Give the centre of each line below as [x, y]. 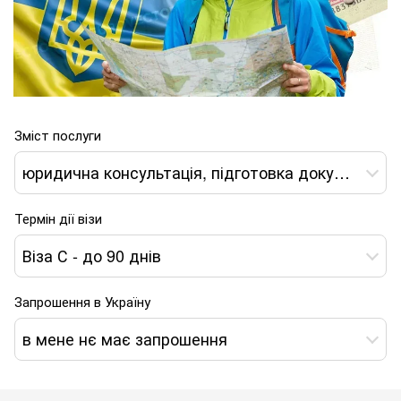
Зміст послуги [58, 134]
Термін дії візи [58, 218]
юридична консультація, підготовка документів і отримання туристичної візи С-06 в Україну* [342, 172]
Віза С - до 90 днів [92, 256]
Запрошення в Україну [82, 301]
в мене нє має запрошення [125, 339]
